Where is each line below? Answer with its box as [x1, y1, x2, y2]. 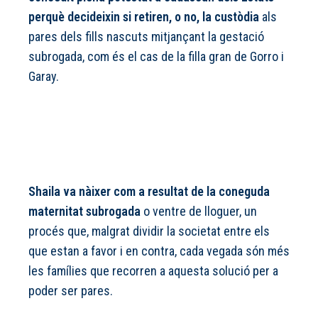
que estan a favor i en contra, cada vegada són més [28, 243, 290, 259]
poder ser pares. [28, 283, 116, 299]
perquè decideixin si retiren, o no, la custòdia [28, 9, 259, 25]
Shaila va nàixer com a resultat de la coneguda [28, 184, 270, 199]
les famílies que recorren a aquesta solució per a [28, 263, 278, 279]
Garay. [28, 69, 62, 84]
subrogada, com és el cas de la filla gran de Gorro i [28, 49, 284, 65]
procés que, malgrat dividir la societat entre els [28, 224, 270, 239]
